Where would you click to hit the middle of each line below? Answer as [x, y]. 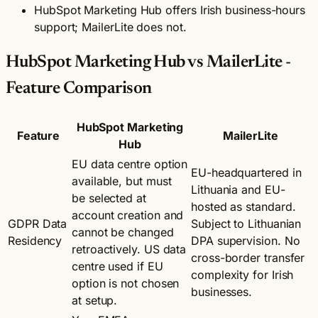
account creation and [128, 215]
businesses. [222, 291]
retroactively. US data [129, 249]
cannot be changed [123, 232]
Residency [35, 240]
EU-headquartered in [246, 172]
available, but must [122, 181]
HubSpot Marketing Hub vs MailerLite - [148, 62]
